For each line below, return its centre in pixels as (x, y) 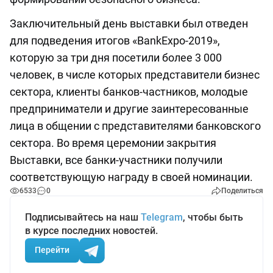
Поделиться (242, 190)
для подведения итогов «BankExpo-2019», (115, 40)
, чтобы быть (213, 217)
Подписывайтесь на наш (83, 217)
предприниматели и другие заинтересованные (129, 108)
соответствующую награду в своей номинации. (131, 177)
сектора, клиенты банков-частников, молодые (129, 91)
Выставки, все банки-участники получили (116, 160)
